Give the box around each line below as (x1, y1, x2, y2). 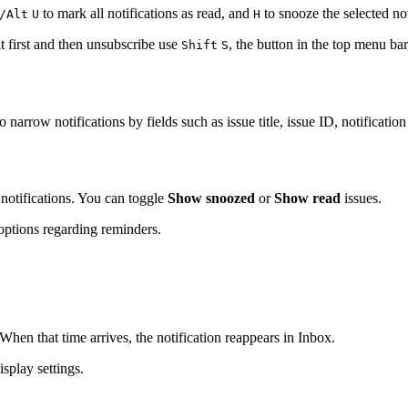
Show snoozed (168, 190, 255, 207)
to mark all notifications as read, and (39, 5, 253, 21)
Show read (274, 190, 341, 207)
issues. (341, 190, 382, 207)
